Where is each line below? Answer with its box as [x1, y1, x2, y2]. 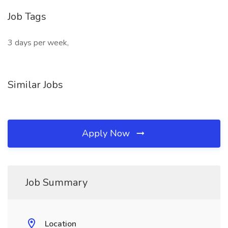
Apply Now [82, 127, 132, 139]
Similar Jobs [8, 78, 63, 92]
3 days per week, [8, 37, 69, 48]
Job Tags [8, 10, 46, 23]
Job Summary [25, 176, 88, 189]
